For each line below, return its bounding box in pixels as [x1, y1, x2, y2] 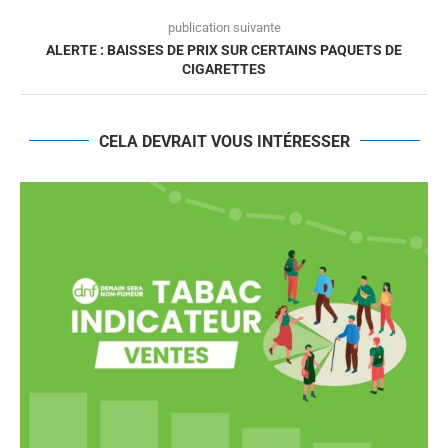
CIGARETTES [182, 60, 266, 77]
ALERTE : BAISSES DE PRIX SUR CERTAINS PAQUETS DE [46, 41, 402, 58]
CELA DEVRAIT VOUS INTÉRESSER [98, 131, 350, 151]
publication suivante [167, 19, 281, 35]
